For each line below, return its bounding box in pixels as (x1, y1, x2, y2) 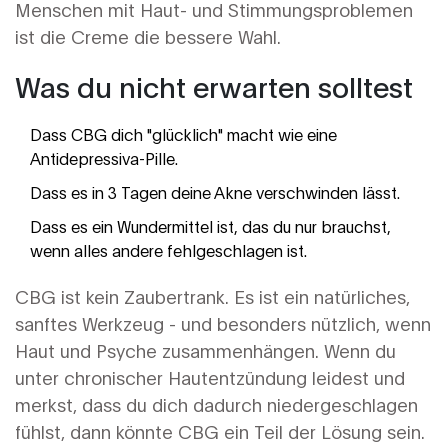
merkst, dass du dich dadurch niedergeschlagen (15, 392, 418, 417)
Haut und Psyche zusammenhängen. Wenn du (15, 338, 396, 363)
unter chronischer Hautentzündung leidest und (15, 365, 405, 390)
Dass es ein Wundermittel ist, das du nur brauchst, (30, 215, 391, 237)
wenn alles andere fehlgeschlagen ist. (30, 239, 307, 261)
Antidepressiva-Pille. (30, 147, 178, 169)
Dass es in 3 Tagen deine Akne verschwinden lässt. (30, 181, 400, 203)
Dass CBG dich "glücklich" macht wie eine (30, 123, 337, 145)
